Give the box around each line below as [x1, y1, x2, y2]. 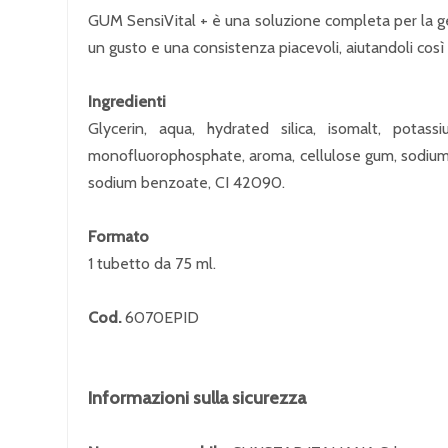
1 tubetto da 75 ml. [88, 254, 216, 273]
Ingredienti [88, 92, 166, 111]
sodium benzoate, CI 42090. [88, 173, 285, 192]
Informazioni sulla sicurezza [88, 387, 306, 409]
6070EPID [121, 308, 199, 327]
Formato [88, 227, 149, 246]
